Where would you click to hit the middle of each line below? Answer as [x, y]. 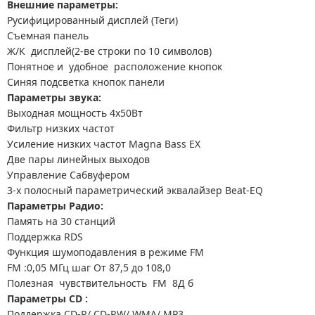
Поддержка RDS [45, 237]
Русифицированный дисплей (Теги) [92, 20]
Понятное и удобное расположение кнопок [115, 66]
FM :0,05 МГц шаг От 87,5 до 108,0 [89, 268]
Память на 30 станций [61, 221]
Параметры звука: [56, 97]
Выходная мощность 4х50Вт [75, 113]
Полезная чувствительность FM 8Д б [100, 283]
